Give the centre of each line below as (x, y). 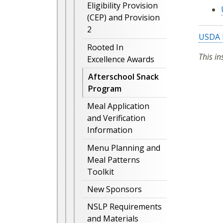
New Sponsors (114, 189)
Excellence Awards (121, 59)
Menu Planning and (124, 148)
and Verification (116, 118)
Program (105, 89)
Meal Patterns (113, 160)
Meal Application (118, 106)
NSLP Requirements (124, 207)
